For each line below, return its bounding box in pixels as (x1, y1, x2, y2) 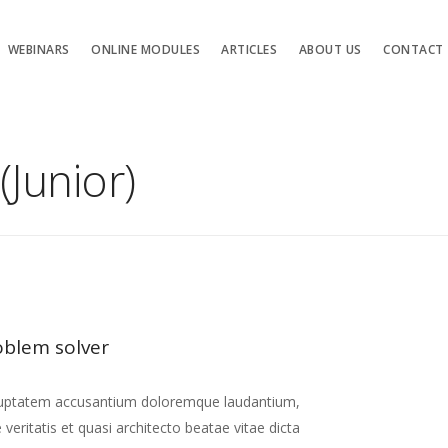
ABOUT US (298, 40, 362, 58)
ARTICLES (221, 40, 278, 58)
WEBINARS (7, 40, 70, 58)
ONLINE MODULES (91, 40, 201, 58)
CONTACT (383, 40, 444, 58)
